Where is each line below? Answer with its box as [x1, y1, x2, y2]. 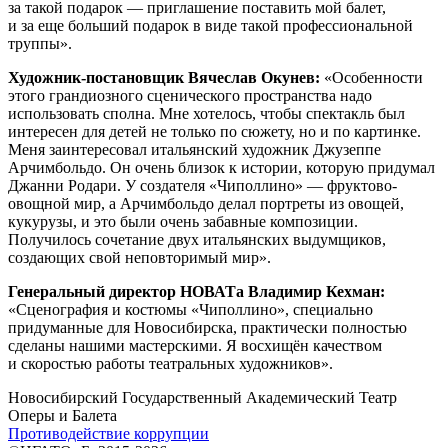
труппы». [8, 35, 72, 53]
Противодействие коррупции [8, 425, 209, 443]
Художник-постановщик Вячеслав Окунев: [8, 69, 324, 87]
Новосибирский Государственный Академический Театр [8, 389, 397, 407]
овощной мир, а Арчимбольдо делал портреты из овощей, [8, 195, 404, 213]
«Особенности [324, 69, 423, 87]
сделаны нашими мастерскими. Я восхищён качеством [8, 337, 382, 355]
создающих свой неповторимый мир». [8, 249, 271, 267]
